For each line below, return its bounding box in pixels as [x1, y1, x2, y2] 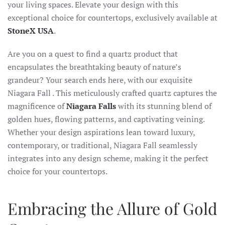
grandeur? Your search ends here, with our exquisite [8, 74, 192, 85]
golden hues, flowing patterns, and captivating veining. [8, 114, 204, 125]
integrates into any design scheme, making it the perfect [8, 153, 208, 164]
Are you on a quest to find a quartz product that [8, 48, 178, 59]
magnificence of [8, 100, 66, 111]
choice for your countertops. [8, 166, 107, 177]
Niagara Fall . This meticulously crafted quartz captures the [8, 87, 217, 98]
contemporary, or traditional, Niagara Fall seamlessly [8, 140, 197, 151]
